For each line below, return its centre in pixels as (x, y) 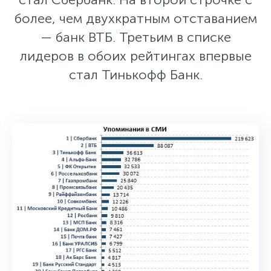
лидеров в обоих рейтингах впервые (135, 56)
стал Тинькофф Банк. (135, 75)
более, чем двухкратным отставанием (135, 19)
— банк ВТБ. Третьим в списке (135, 38)
